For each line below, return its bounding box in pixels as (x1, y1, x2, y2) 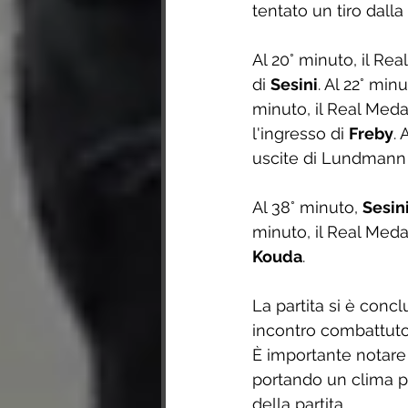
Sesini (270, 75, 318, 95)
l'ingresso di (252, 124, 349, 144)
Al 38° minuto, (252, 198, 362, 218)
